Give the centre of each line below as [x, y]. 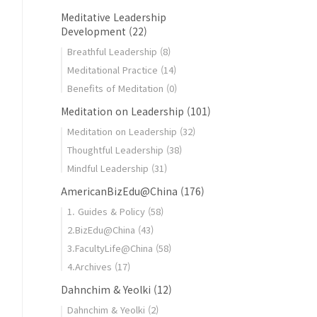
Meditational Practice [114, 70]
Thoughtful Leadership [117, 150]
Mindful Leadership [109, 168]
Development [95, 31]
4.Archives [91, 266]
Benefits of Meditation [117, 88]
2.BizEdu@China [103, 230]
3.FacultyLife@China [111, 248]
